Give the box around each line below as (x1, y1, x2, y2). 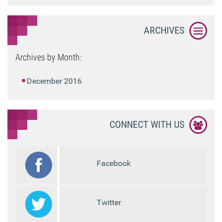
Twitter (97, 198, 121, 208)
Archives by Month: (15, 52, 82, 63)
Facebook (97, 159, 131, 168)
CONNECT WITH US (110, 118, 184, 131)
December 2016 (27, 76, 82, 86)
